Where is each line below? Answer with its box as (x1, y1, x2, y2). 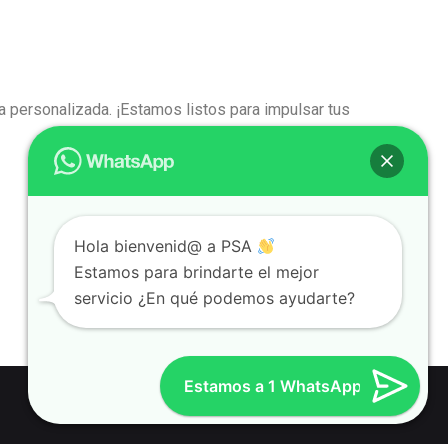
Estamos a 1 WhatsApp (184, 376, 362, 396)
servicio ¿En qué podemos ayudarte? (74, 288, 355, 308)
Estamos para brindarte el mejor (74, 262, 319, 282)
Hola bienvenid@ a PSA (74, 236, 257, 256)
